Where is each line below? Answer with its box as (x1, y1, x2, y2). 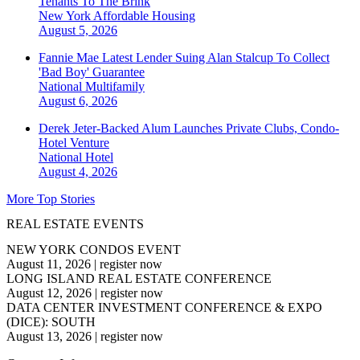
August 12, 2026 (6, 285, 92, 300)
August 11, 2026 (6, 256, 91, 271)
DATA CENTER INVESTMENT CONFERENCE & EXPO (6, 300, 322, 314)
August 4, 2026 (39, 165, 117, 179)
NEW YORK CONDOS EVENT (6, 242, 181, 256)
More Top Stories (6, 192, 95, 207)
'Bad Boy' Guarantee (39, 65, 145, 80)
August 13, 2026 (6, 329, 92, 343)
